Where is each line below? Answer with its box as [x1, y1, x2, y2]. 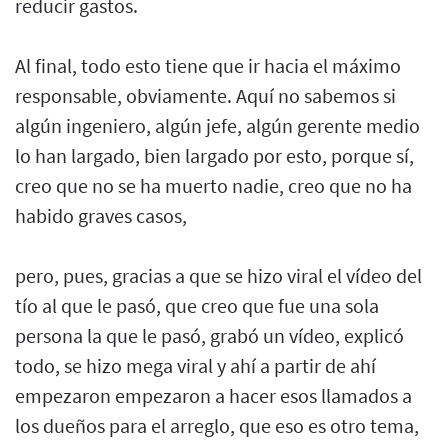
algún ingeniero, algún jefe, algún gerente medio [15, 112, 420, 138]
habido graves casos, [15, 202, 187, 228]
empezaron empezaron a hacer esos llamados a [15, 382, 412, 408]
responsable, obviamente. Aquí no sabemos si [15, 82, 396, 108]
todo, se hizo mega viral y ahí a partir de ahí [15, 352, 376, 378]
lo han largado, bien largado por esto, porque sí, [15, 142, 414, 168]
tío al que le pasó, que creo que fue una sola [15, 292, 379, 318]
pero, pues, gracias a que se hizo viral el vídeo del [15, 262, 422, 288]
